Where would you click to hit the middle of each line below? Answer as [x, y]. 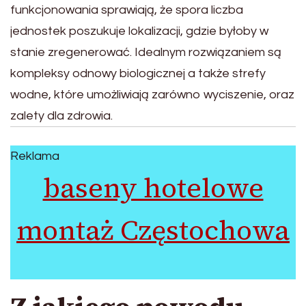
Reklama [35, 156]
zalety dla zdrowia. [61, 115]
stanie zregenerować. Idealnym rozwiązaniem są [146, 52]
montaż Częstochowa [153, 230]
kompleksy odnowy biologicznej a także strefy [138, 73]
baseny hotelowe [153, 187]
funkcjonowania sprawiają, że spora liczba [127, 10]
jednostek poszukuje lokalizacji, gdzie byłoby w [139, 31]
